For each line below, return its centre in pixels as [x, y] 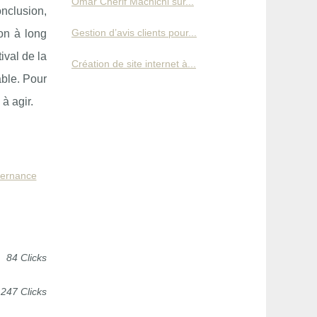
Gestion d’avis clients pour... [134, 33]
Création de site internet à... [134, 64]
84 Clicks [27, 258]
